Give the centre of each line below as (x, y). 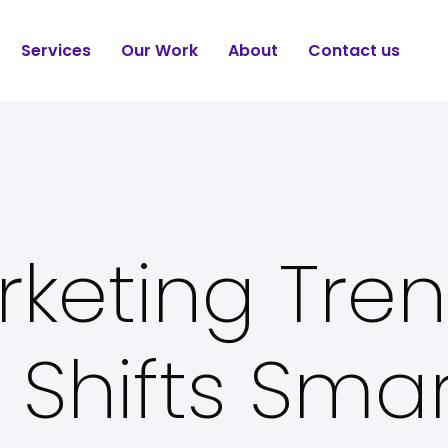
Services (56, 50)
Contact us (354, 50)
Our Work (160, 50)
